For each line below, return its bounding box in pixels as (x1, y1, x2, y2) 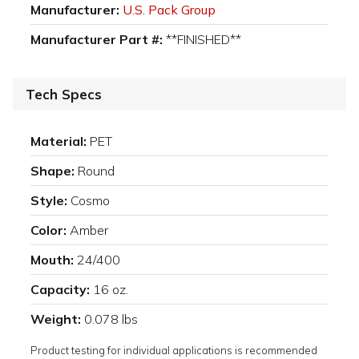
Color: (30, 222, 67, 239)
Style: (30, 192, 67, 209)
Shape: (30, 163, 75, 179)
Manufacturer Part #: (30, 31, 163, 48)
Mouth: (30, 252, 74, 268)
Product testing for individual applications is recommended (30, 344, 317, 357)
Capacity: (30, 281, 90, 298)
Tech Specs (26, 86, 102, 103)
